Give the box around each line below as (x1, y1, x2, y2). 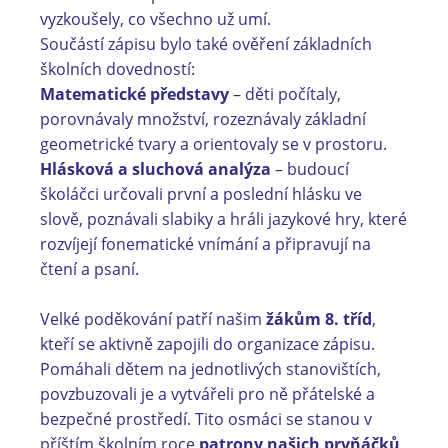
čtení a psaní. (40, 258, 139, 280)
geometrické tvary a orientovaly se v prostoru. (40, 133, 387, 155)
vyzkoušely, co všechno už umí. (40, 8, 271, 30)
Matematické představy (40, 83, 229, 105)
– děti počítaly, (229, 83, 341, 105)
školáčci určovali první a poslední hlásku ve (40, 183, 362, 205)
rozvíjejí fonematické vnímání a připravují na (40, 233, 371, 255)
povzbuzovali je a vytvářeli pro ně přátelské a (40, 383, 375, 405)
